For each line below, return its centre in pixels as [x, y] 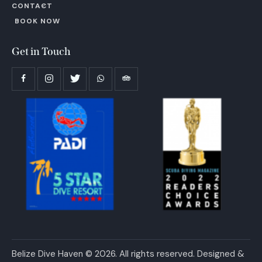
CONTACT [32, 6]
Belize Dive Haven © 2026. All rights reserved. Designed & [128, 254]
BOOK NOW [37, 21]
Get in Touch [41, 51]
